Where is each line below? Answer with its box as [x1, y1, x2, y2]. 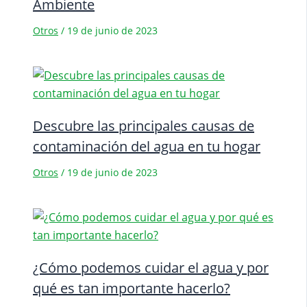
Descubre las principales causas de [33, 116, 254, 135]
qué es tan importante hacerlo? [33, 278, 230, 297]
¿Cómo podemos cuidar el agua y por [33, 258, 269, 277]
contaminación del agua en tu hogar [33, 136, 260, 156]
